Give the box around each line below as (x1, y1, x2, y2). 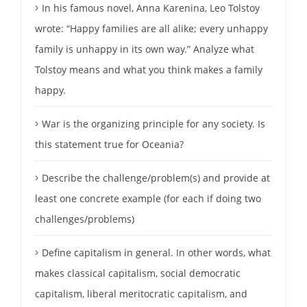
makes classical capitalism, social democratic (35, 266, 241, 280)
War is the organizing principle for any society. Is (42, 116, 265, 130)
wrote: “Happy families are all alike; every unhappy (35, 21, 268, 35)
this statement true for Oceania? (35, 137, 184, 151)
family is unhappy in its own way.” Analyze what (35, 42, 254, 56)
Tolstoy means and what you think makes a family (35, 62, 262, 76)
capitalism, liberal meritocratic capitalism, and (35, 286, 247, 300)
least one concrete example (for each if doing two (35, 191, 261, 205)
